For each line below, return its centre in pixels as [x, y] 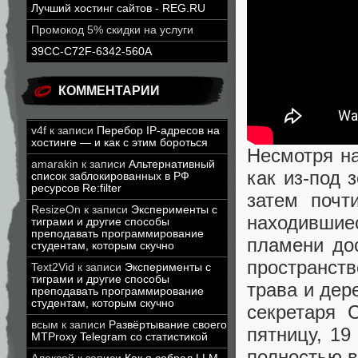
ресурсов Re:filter [76, 188]
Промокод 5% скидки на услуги [112, 30]
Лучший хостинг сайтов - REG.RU [118, 8]
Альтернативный [172, 164]
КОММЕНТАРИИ [109, 91]
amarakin [55, 164]
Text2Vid [53, 267]
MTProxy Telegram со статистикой [119, 337]
